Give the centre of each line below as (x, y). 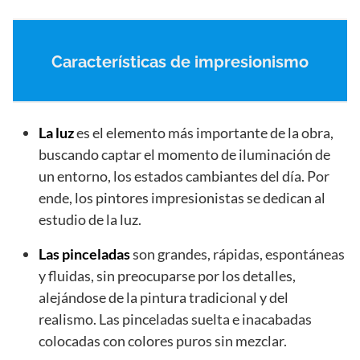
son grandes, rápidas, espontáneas (237, 254)
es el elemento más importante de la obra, (204, 132)
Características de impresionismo (180, 61)
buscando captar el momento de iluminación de (184, 154)
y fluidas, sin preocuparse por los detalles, (167, 275)
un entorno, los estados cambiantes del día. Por (184, 176)
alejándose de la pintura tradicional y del (164, 297)
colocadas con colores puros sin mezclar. (163, 340)
